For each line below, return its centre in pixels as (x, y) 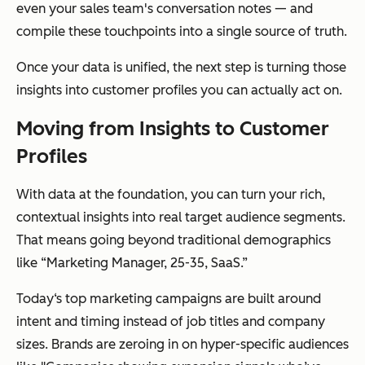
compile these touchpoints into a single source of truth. (182, 31)
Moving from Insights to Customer (173, 128)
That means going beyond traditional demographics (174, 240)
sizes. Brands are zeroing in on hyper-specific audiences (182, 344)
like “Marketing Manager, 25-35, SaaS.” (132, 262)
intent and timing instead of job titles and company (171, 321)
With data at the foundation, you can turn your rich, (171, 194)
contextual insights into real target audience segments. (181, 217)
